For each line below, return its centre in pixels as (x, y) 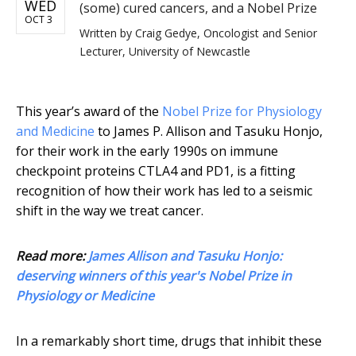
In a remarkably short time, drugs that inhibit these (169, 341)
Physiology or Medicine (85, 296)
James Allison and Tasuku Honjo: (185, 256)
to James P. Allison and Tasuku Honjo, (209, 132)
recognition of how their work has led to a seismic (164, 191)
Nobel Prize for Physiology (242, 112)
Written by (107, 33)
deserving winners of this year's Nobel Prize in (154, 276)
